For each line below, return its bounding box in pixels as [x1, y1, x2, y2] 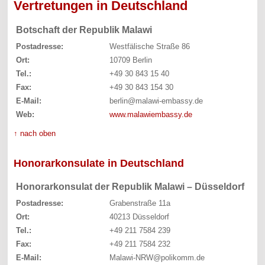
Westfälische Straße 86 [109, 41, 190, 51]
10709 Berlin [109, 55, 152, 64]
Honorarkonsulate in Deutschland [14, 157, 185, 169]
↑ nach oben [14, 128, 56, 138]
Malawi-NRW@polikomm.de [109, 253, 205, 262]
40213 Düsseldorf [109, 212, 169, 221]
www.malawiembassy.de [109, 109, 192, 119]
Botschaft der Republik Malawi [16, 24, 153, 35]
